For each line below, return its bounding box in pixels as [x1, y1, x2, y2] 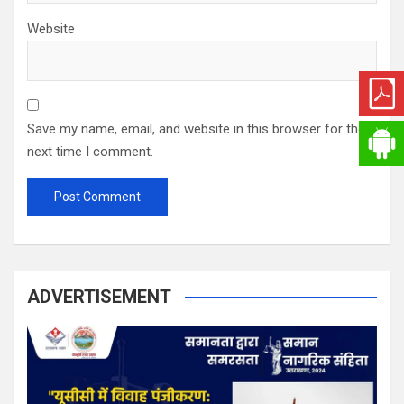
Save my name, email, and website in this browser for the [27, 120, 365, 137]
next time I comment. [27, 142, 153, 160]
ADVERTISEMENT [27, 285, 171, 308]
